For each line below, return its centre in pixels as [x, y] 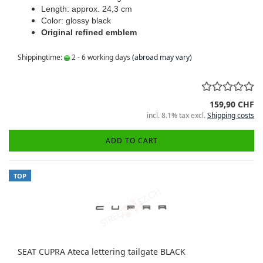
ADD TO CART [131, 141]
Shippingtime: [41, 57]
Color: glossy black [76, 21]
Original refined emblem [89, 32]
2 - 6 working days [100, 57]
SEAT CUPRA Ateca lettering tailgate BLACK [102, 252]
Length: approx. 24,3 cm [87, 9]
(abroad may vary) [162, 57]
